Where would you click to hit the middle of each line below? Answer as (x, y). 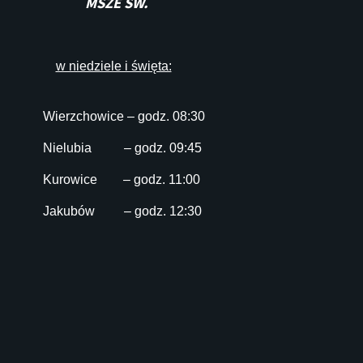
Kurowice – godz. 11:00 (124, 180)
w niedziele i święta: (113, 66)
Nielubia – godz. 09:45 (127, 148)
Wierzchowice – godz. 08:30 (124, 117)
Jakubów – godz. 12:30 (124, 211)
